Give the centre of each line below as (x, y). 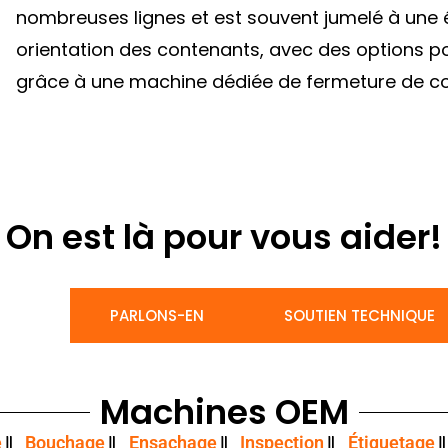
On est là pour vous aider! (224, 237)
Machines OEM (224, 412)
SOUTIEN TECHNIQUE (359, 315)
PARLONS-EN (156, 315)
